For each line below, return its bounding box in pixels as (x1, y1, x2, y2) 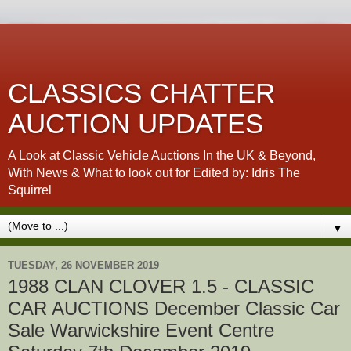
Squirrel (8, 183, 52, 197)
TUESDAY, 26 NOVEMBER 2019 (8, 259, 159, 271)
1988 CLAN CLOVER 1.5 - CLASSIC (8, 276, 314, 297)
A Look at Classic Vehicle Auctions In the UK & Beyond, (8, 149, 316, 162)
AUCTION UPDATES (8, 109, 263, 139)
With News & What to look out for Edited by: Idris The (8, 166, 300, 179)
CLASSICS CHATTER (8, 78, 275, 108)
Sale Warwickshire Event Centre (8, 320, 274, 341)
